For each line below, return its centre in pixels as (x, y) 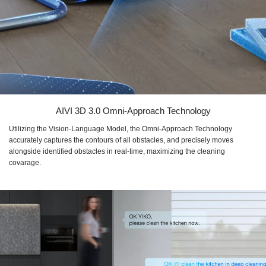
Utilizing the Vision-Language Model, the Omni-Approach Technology (121, 129)
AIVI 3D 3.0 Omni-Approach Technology (133, 110)
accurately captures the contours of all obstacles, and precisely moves (121, 140)
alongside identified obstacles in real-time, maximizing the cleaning (117, 151)
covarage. (25, 162)
